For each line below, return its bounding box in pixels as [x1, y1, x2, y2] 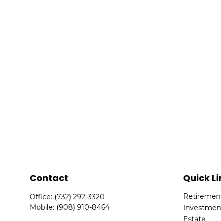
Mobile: [30, 203, 57, 212]
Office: [30, 192, 55, 202]
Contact [30, 172, 69, 184]
